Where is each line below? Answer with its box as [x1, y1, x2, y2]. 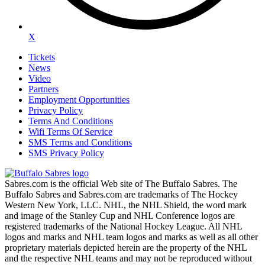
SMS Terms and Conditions [28, 137, 132, 148]
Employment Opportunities [28, 95, 130, 105]
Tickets [28, 52, 55, 63]
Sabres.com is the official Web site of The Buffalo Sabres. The [5, 179, 237, 189]
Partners [28, 84, 59, 95]
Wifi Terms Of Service [28, 127, 112, 137]
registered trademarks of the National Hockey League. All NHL [5, 221, 242, 232]
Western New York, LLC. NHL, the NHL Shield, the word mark [5, 200, 247, 211]
